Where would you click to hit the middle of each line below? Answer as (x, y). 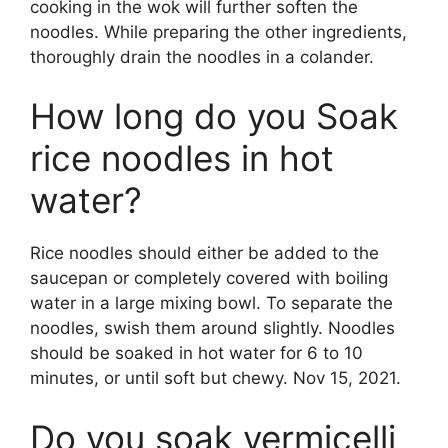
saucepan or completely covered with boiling (209, 278)
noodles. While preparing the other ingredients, (218, 31)
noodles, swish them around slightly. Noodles (212, 328)
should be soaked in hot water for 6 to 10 (196, 353)
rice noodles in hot (182, 158)
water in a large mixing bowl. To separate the (211, 303)
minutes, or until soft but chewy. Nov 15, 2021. (215, 378)
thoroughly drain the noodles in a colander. (202, 56)
